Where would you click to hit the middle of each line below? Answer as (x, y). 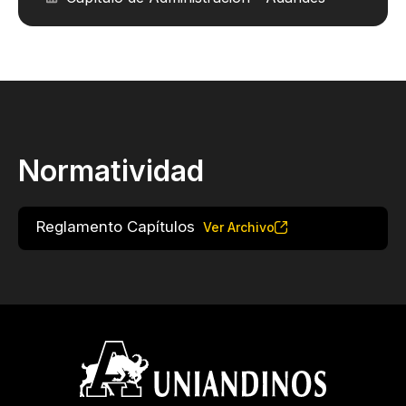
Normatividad (111, 171)
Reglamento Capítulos (116, 227)
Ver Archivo (239, 227)
